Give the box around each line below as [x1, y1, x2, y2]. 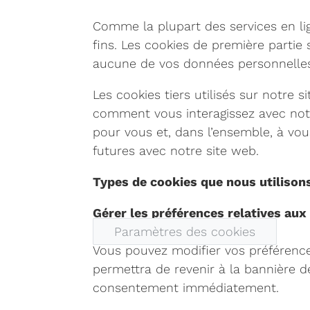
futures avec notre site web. [93, 143, 259, 158]
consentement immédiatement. [93, 280, 280, 295]
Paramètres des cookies [114, 224, 256, 239]
